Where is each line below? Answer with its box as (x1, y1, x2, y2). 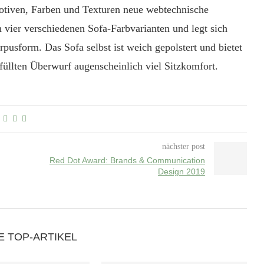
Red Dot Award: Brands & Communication (49, 156, 205, 165)
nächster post (161, 142, 205, 151)
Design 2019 (157, 167, 205, 176)
